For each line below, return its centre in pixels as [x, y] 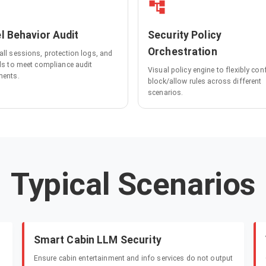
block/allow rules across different [205, 82]
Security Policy [185, 35]
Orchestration [183, 52]
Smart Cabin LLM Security [97, 240]
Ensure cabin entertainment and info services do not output [133, 259]
